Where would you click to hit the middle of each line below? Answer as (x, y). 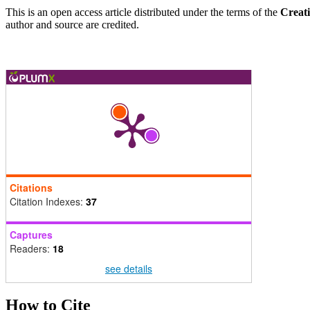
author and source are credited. (72, 24)
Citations (31, 187)
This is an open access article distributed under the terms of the (143, 12)
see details (129, 268)
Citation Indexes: (48, 201)
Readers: (31, 248)
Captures (31, 234)
